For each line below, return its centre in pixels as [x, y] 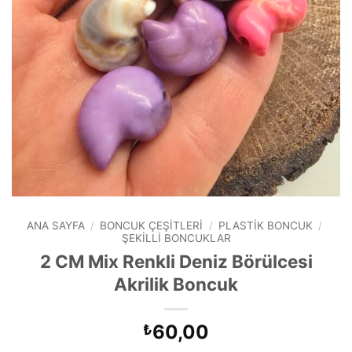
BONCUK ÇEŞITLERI [152, 226]
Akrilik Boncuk [176, 284]
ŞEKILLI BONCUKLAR [176, 238]
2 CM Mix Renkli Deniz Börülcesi [176, 262]
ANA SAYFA [56, 226]
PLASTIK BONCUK [265, 226]
